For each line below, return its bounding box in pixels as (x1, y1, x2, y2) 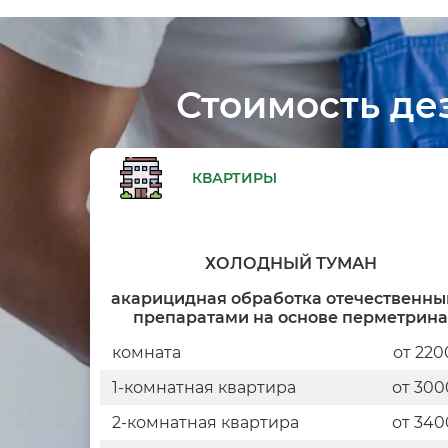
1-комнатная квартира (111, 377, 296, 397)
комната (111, 342, 181, 362)
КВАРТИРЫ (191, 168, 277, 187)
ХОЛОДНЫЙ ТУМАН (204, 253, 377, 273)
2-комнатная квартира (111, 412, 299, 432)
